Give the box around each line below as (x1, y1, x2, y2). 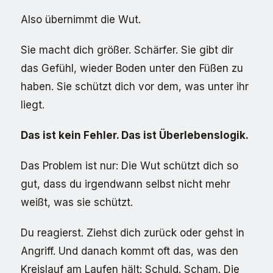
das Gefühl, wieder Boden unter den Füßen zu (21, 62, 243, 74)
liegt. (21, 99, 44, 111)
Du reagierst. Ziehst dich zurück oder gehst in (21, 227, 244, 239)
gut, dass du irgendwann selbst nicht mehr (21, 178, 230, 190)
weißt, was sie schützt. (21, 196, 133, 208)
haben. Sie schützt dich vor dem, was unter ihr (21, 80, 249, 93)
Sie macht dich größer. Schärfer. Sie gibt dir (21, 44, 233, 56)
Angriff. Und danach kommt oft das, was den (21, 245, 238, 257)
